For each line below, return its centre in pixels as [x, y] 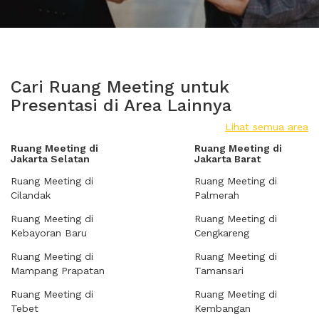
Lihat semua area [267, 127]
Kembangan [223, 308]
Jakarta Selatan [50, 159]
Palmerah [217, 195]
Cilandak [31, 195]
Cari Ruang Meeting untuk [120, 87]
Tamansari [219, 271]
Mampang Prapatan [58, 271]
